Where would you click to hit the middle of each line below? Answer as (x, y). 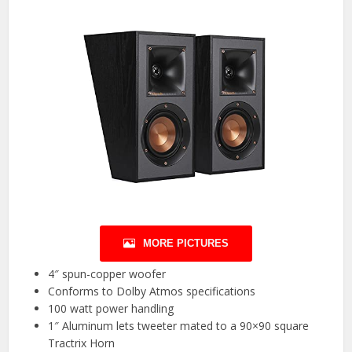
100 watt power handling (111, 308)
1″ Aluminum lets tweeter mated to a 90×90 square (179, 325)
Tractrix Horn (82, 343)
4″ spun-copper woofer (107, 273)
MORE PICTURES (186, 243)
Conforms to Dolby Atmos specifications (152, 291)
